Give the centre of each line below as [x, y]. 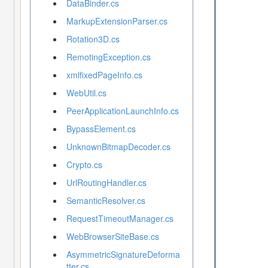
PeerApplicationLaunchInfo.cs [122, 111]
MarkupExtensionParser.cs [117, 21]
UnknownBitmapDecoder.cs [118, 147]
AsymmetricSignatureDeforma [123, 255]
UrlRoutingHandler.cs [106, 183]
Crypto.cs [84, 165]
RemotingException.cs [108, 57]
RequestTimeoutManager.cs [120, 219]
